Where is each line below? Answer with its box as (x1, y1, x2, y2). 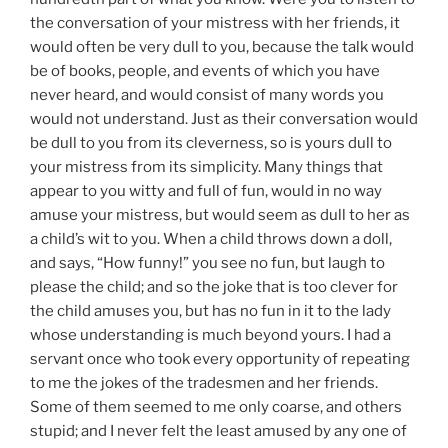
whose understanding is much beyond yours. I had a (30, 325, 391, 344)
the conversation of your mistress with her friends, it (30, 13, 400, 32)
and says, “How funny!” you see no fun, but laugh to (30, 253, 385, 272)
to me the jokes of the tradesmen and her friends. (30, 373, 378, 392)
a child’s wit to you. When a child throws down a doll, (30, 229, 392, 248)
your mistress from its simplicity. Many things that (30, 157, 383, 176)
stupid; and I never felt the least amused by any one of (30, 421, 407, 440)
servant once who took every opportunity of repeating (30, 349, 410, 368)
